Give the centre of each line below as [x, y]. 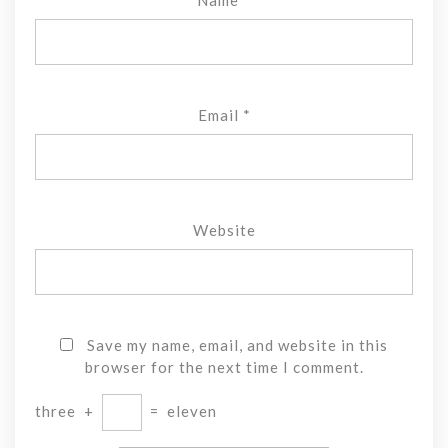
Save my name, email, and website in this [237, 344]
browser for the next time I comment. [224, 366]
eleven [192, 410]
